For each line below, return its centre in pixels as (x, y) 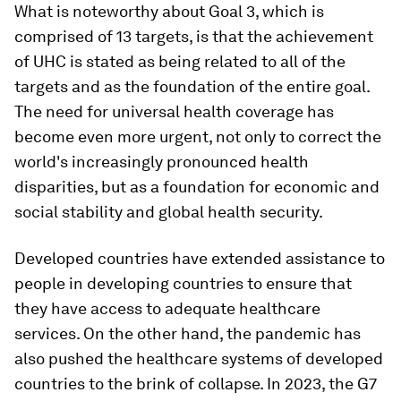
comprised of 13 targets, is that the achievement (194, 36)
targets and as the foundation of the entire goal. (192, 86)
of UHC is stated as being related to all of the (180, 61)
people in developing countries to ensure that (183, 283)
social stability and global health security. (169, 211)
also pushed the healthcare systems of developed (199, 358)
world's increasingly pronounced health (162, 161)
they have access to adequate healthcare (167, 308)
